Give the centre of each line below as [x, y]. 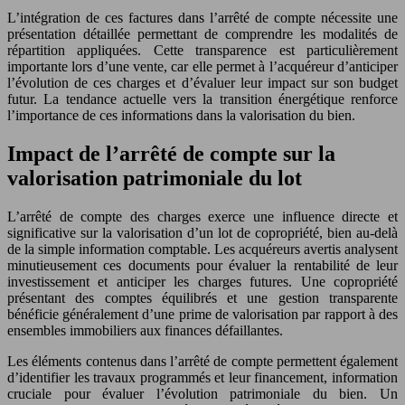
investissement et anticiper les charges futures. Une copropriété [202, 281]
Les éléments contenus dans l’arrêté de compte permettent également [202, 361]
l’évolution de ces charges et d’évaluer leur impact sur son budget [202, 83]
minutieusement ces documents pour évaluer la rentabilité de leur [202, 265]
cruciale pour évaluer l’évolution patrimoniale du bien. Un [202, 393]
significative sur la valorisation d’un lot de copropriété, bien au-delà [202, 232]
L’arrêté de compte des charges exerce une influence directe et [202, 216]
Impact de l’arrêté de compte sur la [171, 153]
